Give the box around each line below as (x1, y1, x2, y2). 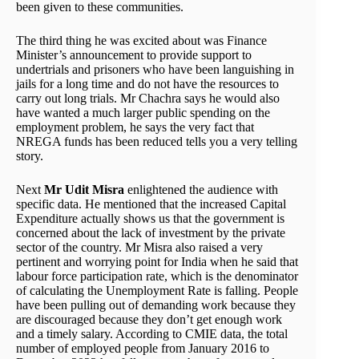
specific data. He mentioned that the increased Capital (16, 196, 286, 211)
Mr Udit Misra (44, 182, 124, 196)
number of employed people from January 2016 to (16, 341, 269, 355)
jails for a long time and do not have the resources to (16, 76, 279, 91)
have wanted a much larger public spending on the (16, 105, 270, 119)
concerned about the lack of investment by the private (16, 225, 285, 240)
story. (16, 148, 46, 163)
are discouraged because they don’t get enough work (16, 312, 282, 326)
